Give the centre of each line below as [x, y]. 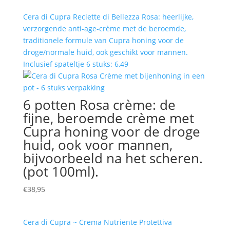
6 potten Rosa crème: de [99, 105]
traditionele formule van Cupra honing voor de [103, 41]
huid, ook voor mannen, [98, 145]
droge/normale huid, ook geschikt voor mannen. [105, 52]
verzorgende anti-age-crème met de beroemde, [104, 29]
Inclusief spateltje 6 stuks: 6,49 [75, 64]
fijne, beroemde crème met [108, 118]
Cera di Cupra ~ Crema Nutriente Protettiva [97, 222]
